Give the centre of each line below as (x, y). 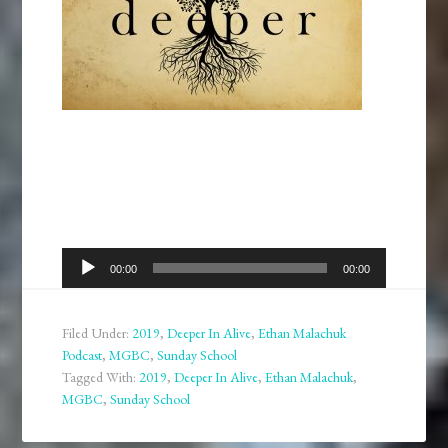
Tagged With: (101, 377)
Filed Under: (97, 333)
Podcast (82, 355)
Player (81, 286)
